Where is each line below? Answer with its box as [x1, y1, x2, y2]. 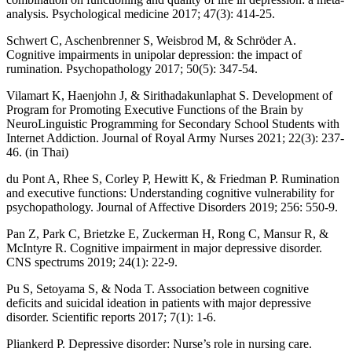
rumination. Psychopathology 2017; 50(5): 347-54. [6, 61, 258, 75]
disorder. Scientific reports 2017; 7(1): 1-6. [6, 310, 216, 324]
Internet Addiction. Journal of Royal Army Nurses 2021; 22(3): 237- [6, 130, 344, 145]
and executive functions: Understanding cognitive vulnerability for [6, 185, 334, 200]
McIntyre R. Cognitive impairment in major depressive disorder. [6, 240, 322, 255]
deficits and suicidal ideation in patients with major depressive [6, 295, 311, 310]
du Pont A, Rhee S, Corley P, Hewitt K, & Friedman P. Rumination [6, 171, 339, 185]
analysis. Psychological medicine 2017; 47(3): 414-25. [6, 6, 275, 20]
